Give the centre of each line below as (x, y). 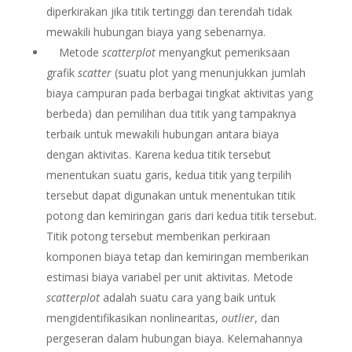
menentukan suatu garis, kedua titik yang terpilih (169, 175)
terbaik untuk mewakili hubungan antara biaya (162, 134)
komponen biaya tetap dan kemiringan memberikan (177, 257)
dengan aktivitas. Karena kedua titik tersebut (158, 154)
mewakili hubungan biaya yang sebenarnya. (156, 32)
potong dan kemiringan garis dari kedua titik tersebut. (181, 216)
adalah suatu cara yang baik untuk (189, 297)
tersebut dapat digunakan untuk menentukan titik (170, 195)
